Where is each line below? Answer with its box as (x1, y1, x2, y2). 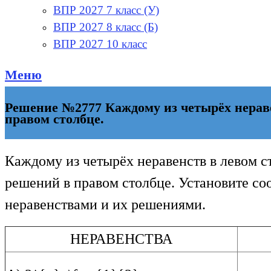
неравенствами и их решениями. (5, 197, 206, 213)
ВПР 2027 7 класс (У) (53, 4, 159, 16)
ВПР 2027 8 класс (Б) (53, 21, 158, 33)
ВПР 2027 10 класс (53, 38, 147, 50)
